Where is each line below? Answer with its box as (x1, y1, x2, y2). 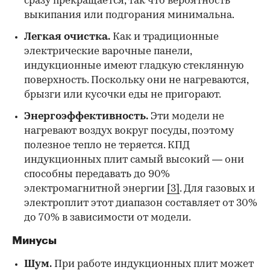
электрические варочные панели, (24, 46, 192, 57)
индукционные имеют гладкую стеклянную (24, 60, 243, 71)
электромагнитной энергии (24, 183, 167, 194)
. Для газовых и (180, 183, 255, 194)
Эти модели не (148, 111, 224, 122)
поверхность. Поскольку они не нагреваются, (24, 75, 248, 86)
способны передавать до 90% (24, 169, 170, 180)
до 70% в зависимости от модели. (24, 212, 191, 223)
